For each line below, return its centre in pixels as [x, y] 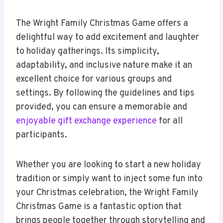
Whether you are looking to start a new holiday [109, 165]
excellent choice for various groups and [94, 80]
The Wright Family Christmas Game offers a [102, 24]
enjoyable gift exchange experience [86, 121]
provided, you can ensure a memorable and [102, 108]
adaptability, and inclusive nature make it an [104, 66]
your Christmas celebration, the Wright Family [107, 193]
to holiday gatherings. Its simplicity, [88, 52]
